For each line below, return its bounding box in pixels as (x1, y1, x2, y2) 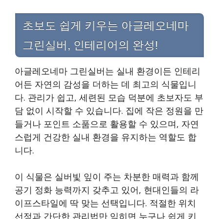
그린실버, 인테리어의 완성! (22, 39, 158, 52)
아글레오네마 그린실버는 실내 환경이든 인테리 (15, 65, 200, 77)
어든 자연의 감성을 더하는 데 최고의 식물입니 (15, 78, 197, 90)
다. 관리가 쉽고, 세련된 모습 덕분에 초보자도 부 (15, 91, 203, 104)
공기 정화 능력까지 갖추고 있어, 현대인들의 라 (15, 184, 199, 196)
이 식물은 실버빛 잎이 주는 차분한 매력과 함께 (15, 171, 199, 183)
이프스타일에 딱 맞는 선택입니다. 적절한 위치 (15, 197, 196, 209)
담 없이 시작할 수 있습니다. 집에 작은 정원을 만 (15, 105, 203, 117)
